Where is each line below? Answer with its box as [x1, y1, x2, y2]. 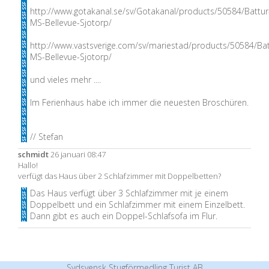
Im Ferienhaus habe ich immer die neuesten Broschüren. [30, 97, 249, 108]
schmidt [18, 149, 49, 160]
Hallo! [18, 160, 38, 171]
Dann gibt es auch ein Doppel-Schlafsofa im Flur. [30, 210, 217, 222]
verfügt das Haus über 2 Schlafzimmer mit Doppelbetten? [18, 171, 221, 181]
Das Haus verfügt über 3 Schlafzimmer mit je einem [30, 187, 228, 199]
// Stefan [30, 131, 63, 142]
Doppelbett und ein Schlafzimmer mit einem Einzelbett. [30, 199, 245, 210]
